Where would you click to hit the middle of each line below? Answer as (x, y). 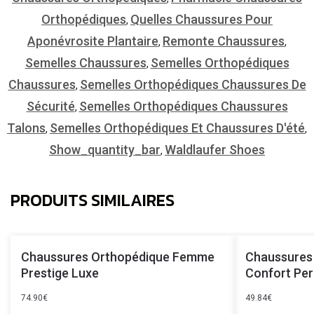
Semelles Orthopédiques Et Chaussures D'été (177, 128)
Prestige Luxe (60, 273)
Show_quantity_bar (105, 149)
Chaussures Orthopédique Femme (118, 257)
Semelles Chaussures (86, 62)
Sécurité (50, 106)
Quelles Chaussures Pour (202, 19)
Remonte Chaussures (224, 41)
